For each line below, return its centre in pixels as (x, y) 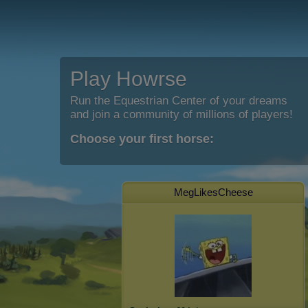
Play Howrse (129, 79)
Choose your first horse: (142, 139)
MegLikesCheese (213, 192)
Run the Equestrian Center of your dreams (179, 101)
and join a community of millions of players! (181, 114)
